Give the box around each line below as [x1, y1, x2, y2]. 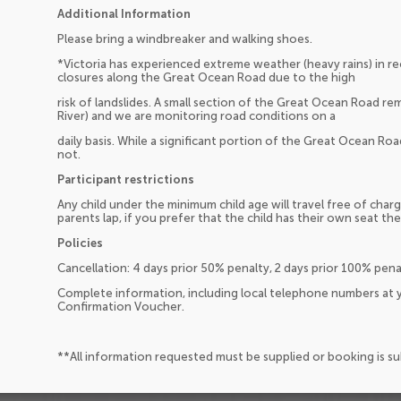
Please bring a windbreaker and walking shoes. [57, 31, 312, 46]
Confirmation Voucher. [57, 299, 184, 313]
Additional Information [57, 6, 191, 21]
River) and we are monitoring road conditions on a [57, 108, 336, 123]
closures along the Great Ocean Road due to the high [57, 70, 355, 84]
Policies [57, 235, 103, 250]
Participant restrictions [57, 172, 194, 186]
